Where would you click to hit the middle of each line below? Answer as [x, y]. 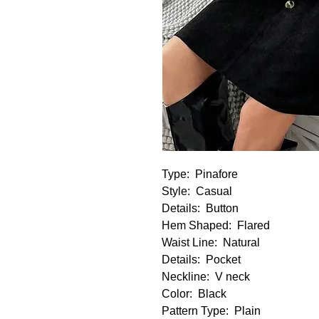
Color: [177, 293]
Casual [211, 191]
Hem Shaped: [197, 225]
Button [219, 208]
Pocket [220, 259]
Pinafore [214, 174]
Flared [251, 225]
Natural [239, 242]
